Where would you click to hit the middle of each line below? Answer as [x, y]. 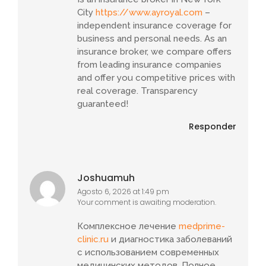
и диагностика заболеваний [170, 239]
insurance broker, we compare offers [154, 51]
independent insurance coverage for [154, 25]
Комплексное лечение [128, 226]
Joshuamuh [106, 178]
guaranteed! [103, 104]
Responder [213, 127]
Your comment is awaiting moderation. [147, 202]
